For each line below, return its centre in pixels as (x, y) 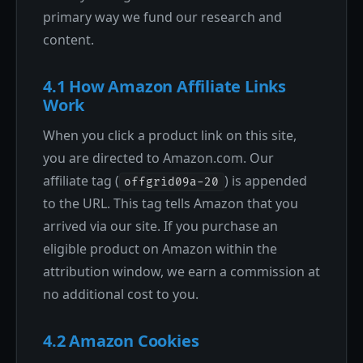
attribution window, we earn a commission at (181, 271)
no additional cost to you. (121, 294)
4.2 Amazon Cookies (121, 341)
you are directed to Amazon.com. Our (158, 158)
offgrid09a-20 (172, 182)
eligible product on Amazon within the (160, 249)
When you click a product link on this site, (170, 135)
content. (68, 40)
